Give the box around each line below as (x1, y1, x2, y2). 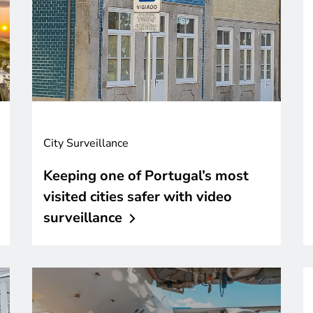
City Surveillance (43, 135, 129, 151)
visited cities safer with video (43, 187, 232, 206)
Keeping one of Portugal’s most (43, 166, 249, 185)
